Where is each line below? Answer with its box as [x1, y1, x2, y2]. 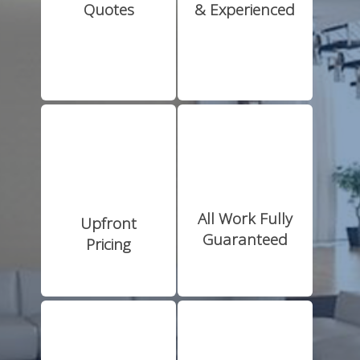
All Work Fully [197, 208, 292, 230]
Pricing [86, 234, 132, 256]
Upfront [80, 213, 137, 235]
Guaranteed [202, 229, 288, 251]
